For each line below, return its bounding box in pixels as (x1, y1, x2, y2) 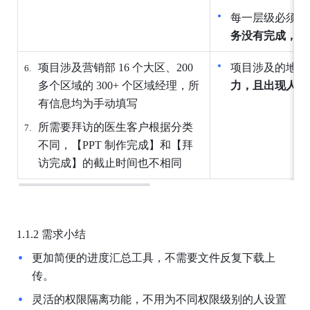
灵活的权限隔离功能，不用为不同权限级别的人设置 (31, 293, 286, 305)
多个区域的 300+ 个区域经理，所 (37, 79, 199, 91)
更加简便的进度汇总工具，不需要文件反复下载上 (31, 251, 275, 264)
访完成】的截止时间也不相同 (37, 156, 182, 169)
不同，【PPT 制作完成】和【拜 (37, 138, 193, 151)
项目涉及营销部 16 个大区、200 (37, 61, 193, 73)
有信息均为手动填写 (37, 97, 138, 109)
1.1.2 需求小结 (16, 228, 86, 240)
